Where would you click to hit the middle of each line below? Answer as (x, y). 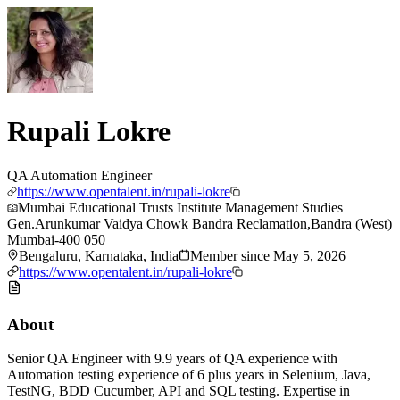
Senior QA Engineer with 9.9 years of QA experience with (172, 359)
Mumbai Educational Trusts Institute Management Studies (180, 207)
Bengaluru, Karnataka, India (99, 255)
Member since (232, 255)
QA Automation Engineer (79, 175)
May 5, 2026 (309, 255)
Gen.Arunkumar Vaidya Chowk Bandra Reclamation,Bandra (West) (200, 223)
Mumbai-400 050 (56, 239)
